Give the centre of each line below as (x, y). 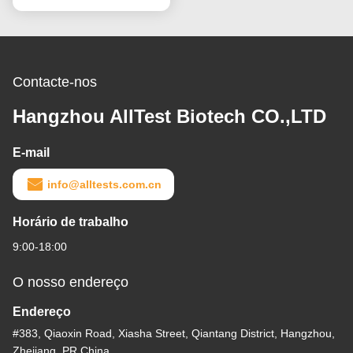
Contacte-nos (55, 82)
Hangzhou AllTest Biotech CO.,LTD (169, 116)
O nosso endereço (71, 282)
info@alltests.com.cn (104, 184)
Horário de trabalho (71, 221)
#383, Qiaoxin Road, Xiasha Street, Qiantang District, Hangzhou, (174, 333)
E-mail (31, 152)
